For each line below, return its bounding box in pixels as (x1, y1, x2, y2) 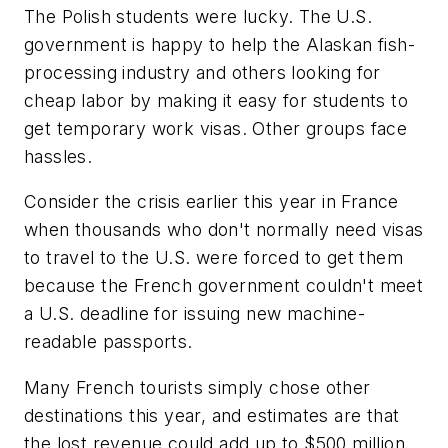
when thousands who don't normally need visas (24, 219, 424, 241)
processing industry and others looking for (24, 61, 381, 83)
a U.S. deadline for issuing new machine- (24, 303, 365, 325)
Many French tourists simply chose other (24, 376, 371, 398)
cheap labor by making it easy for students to (24, 89, 408, 111)
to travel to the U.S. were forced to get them (24, 247, 403, 269)
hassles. (24, 145, 93, 167)
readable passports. (24, 331, 193, 353)
